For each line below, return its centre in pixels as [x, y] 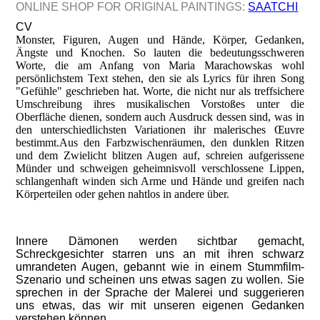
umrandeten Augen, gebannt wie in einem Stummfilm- [160, 267]
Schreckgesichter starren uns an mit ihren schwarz [160, 254]
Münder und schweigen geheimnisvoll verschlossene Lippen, [160, 168]
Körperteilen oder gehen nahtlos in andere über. [123, 194]
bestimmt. [38, 142]
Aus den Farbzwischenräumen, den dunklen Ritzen [182, 142]
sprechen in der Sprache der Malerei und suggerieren [160, 292]
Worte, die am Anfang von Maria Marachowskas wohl [160, 65]
